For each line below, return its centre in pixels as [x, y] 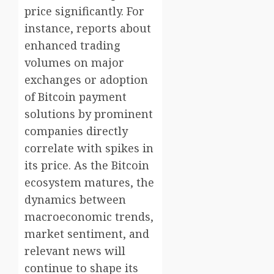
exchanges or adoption [86, 80]
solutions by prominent [89, 114]
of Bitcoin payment [76, 97]
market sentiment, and [87, 234]
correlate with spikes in [89, 148]
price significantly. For [84, 11]
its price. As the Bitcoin [87, 165]
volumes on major [74, 63]
